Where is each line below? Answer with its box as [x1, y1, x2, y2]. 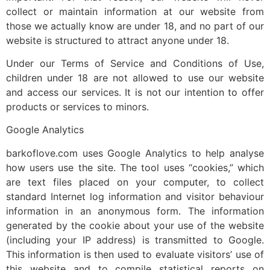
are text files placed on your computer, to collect [6, 175, 264, 188]
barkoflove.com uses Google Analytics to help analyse [6, 146, 264, 159]
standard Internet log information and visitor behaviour [6, 190, 264, 202]
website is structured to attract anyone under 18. [6, 34, 229, 46]
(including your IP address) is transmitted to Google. [6, 233, 264, 246]
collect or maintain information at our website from [6, 5, 264, 17]
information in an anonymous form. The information [6, 204, 264, 217]
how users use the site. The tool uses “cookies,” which [6, 161, 264, 174]
